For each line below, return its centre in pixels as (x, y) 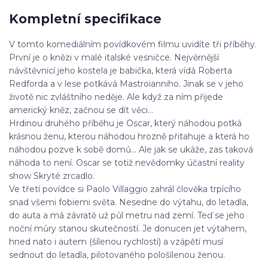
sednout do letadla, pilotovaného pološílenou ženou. (117, 255)
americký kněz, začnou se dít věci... (81, 110)
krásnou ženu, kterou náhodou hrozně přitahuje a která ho (129, 136)
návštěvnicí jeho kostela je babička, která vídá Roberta (121, 70)
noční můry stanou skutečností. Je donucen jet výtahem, (128, 228)
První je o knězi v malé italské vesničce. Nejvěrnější (114, 57)
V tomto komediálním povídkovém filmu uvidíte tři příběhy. (133, 44)
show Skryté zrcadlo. (52, 176)
